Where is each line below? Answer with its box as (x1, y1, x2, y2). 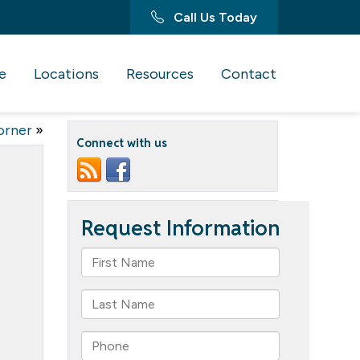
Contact (221, 65, 276, 83)
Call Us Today (170, 10, 257, 25)
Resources (126, 65, 194, 83)
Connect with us (76, 136, 167, 150)
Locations (34, 65, 99, 83)
